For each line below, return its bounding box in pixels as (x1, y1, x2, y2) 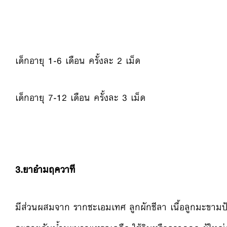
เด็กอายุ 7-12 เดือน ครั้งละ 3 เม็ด (15, 90, 145, 106)
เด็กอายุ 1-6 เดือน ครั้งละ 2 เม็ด (15, 52, 140, 69)
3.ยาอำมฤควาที (15, 162, 75, 178)
